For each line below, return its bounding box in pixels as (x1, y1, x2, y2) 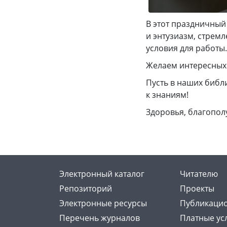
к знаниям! (146, 89, 188, 101)
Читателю (180, 168, 218, 179)
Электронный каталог (59, 168, 144, 179)
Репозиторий (59, 182, 112, 194)
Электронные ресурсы (59, 197, 147, 209)
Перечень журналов (59, 212, 140, 223)
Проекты (180, 182, 215, 194)
